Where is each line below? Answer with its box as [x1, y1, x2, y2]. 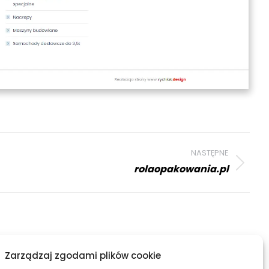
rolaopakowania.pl [134, 162, 229, 177]
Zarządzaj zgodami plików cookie [4, 249, 161, 262]
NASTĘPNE [191, 147, 229, 159]
